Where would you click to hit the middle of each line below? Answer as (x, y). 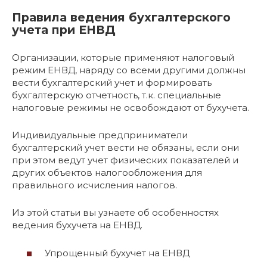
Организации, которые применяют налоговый (123, 58)
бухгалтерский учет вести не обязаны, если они (125, 148)
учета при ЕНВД (64, 30)
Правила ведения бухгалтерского (121, 17)
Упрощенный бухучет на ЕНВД (117, 253)
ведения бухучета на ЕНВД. (77, 225)
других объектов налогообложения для (107, 173)
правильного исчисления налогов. (94, 185)
